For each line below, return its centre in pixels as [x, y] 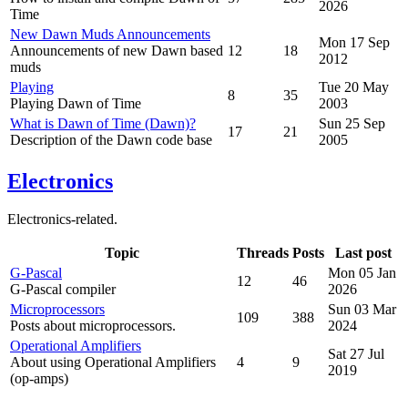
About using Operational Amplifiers [113, 362]
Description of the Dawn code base [111, 139]
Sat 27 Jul [356, 354]
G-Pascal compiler [63, 290]
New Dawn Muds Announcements [110, 34]
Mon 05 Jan [362, 273]
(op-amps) [39, 379]
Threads [263, 253]
